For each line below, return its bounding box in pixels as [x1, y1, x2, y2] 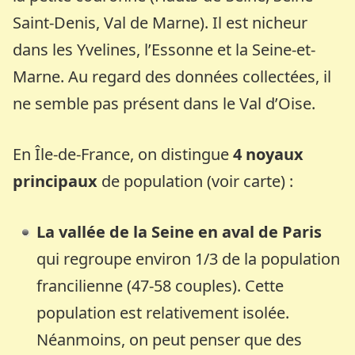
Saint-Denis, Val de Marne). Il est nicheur [13, 11, 308, 33]
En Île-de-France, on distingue [13, 143, 234, 165]
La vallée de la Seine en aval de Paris [36, 220, 323, 242]
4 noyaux [233, 143, 304, 165]
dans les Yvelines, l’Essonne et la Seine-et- [13, 38, 316, 60]
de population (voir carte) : [101, 170, 294, 192]
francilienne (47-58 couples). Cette [36, 274, 284, 296]
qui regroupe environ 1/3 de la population [36, 247, 341, 269]
